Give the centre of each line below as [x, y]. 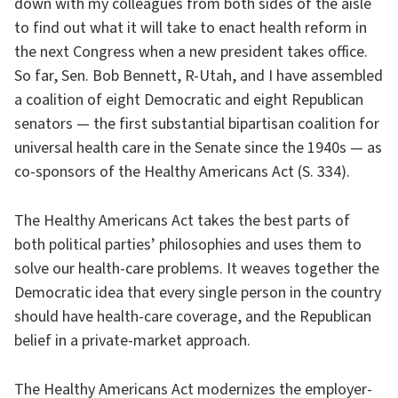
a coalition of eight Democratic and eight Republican [189, 100]
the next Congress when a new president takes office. [191, 52]
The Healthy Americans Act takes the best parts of [182, 221]
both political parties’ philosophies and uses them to [188, 245]
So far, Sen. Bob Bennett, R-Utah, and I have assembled [199, 76]
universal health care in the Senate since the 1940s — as [198, 148]
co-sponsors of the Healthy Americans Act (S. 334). [182, 172]
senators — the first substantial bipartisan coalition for [197, 124]
